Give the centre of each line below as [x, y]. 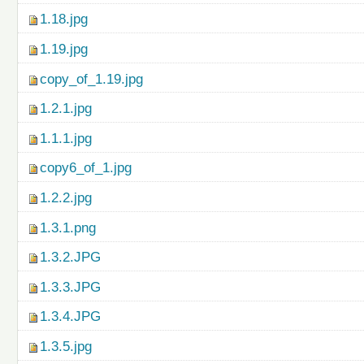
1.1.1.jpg [66, 138]
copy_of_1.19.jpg [92, 79]
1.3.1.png [68, 227]
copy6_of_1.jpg [86, 168]
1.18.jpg [64, 19]
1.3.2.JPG [71, 258]
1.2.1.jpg [66, 109]
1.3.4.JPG [71, 317]
